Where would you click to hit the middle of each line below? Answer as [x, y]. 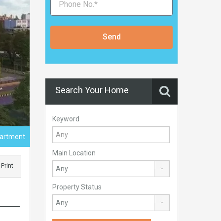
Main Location [74, 153]
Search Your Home [92, 90]
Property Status [77, 187]
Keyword [66, 119]
